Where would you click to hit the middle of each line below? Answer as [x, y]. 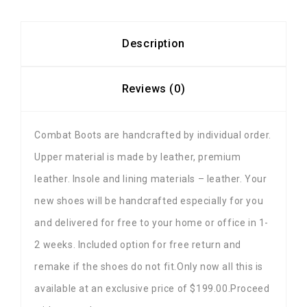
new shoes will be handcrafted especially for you [149, 200]
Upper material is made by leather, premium [138, 157]
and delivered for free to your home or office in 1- [151, 222]
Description [153, 44]
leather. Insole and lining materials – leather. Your [151, 179]
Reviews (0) [153, 89]
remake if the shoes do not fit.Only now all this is [149, 266]
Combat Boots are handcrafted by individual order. [153, 135]
